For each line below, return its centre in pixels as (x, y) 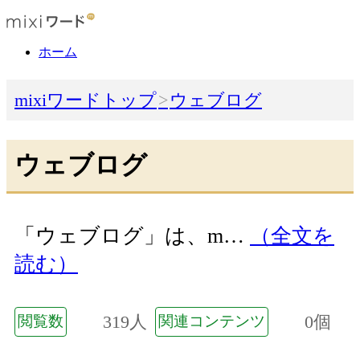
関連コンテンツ (212, 321)
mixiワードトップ (86, 100)
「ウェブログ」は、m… (132, 236)
